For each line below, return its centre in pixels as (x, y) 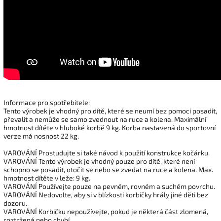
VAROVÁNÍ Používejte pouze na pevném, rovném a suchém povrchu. (109, 186)
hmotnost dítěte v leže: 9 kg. (47, 178)
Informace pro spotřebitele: (47, 102)
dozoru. (15, 203)
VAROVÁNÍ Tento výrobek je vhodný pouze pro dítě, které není (99, 161)
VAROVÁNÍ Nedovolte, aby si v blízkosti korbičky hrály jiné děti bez (106, 194)
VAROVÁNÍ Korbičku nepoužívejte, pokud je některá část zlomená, (106, 211)
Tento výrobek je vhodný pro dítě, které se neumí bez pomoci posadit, (110, 110)
